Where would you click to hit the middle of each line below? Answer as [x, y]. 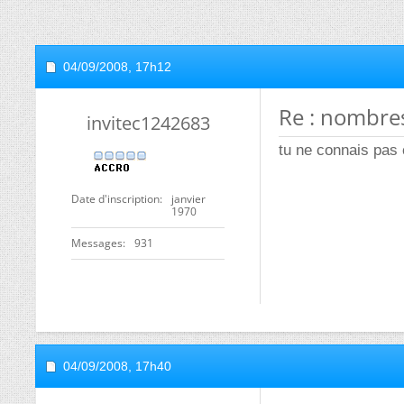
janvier [188, 199]
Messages [97, 243]
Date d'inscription [115, 199]
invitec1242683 [148, 123]
